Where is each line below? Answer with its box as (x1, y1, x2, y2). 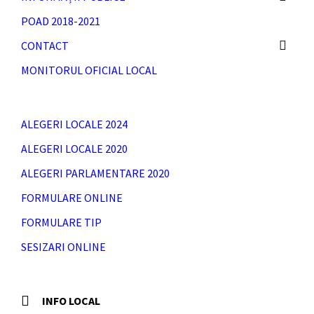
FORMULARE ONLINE (21, 191, 123, 205)
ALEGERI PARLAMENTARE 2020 (21, 166, 170, 180)
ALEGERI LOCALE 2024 (21, 117, 128, 131)
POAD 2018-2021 (21, 14, 100, 28)
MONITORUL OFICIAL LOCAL (21, 63, 157, 77)
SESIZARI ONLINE (21, 240, 106, 254)
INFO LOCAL (42, 294, 100, 308)
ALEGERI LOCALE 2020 (21, 142, 128, 156)
